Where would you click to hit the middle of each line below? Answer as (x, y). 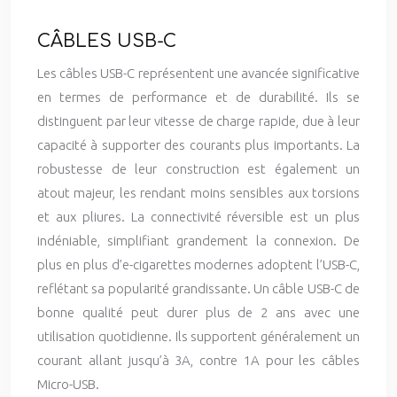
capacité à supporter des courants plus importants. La (198, 145)
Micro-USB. (68, 384)
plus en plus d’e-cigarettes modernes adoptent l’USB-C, (198, 265)
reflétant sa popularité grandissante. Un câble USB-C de (198, 288)
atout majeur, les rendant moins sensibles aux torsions (198, 193)
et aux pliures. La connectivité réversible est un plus (198, 217)
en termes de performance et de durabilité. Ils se (198, 97)
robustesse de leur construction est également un (198, 169)
